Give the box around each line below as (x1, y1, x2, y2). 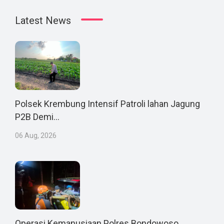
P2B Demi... (15, 111, 59, 122)
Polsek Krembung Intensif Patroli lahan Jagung (15, 98, 200, 109)
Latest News (15, 14, 71, 26)
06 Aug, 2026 (15, 131, 56, 139)
